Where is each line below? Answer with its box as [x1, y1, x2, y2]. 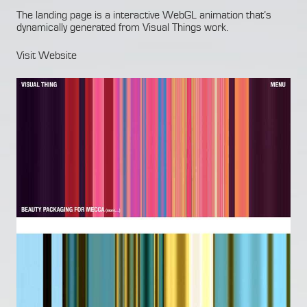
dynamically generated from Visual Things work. [16, 21, 228, 34]
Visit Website [16, 49, 77, 62]
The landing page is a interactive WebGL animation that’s [16, 8, 271, 21]
